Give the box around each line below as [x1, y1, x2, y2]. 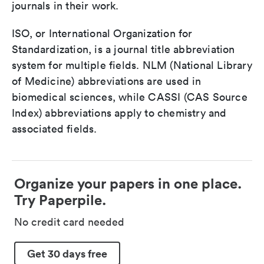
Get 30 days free [27, 246, 107, 260]
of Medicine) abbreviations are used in [12, 74, 202, 88]
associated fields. [12, 122, 97, 136]
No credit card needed [14, 215, 124, 229]
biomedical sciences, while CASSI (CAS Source [12, 90, 247, 104]
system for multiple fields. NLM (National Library [12, 58, 252, 72]
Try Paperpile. [14, 191, 106, 209]
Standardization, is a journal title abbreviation [12, 42, 235, 56]
